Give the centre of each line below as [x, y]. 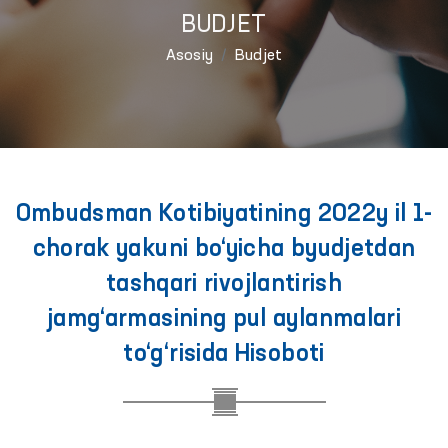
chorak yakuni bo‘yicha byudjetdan [224, 250]
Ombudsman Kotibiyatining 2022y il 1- [224, 215]
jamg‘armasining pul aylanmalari [224, 320]
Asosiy [189, 56]
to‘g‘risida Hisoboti [224, 355]
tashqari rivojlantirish [224, 285]
